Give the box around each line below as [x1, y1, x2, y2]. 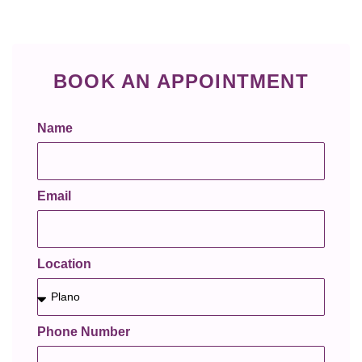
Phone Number [37, 325, 130, 339]
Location [37, 257, 91, 271]
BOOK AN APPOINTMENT [53, 70, 309, 93]
